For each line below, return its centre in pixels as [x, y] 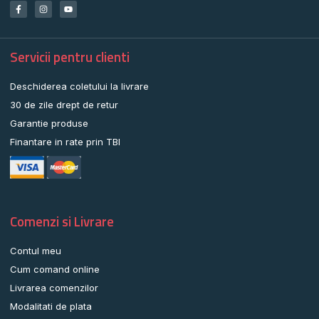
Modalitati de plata [51, 307]
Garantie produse [49, 123]
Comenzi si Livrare [62, 222]
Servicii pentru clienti [70, 57]
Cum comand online [55, 270]
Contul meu [36, 251]
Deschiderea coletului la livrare [79, 86]
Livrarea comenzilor [54, 288]
